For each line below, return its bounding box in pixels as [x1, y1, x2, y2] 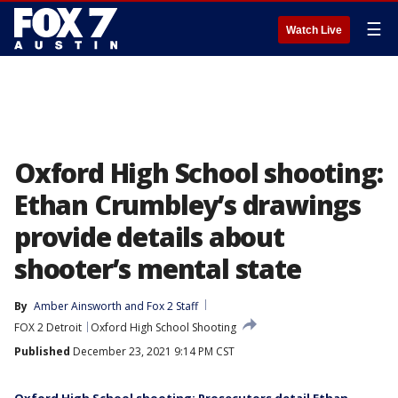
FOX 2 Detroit [14, 320, 82, 335]
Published [14, 344, 70, 359]
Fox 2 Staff [147, 298, 198, 314]
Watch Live [286, 24, 342, 36]
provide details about [14, 219, 284, 255]
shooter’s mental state [14, 251, 301, 287]
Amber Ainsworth [34, 298, 122, 314]
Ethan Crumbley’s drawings [14, 187, 361, 223]
